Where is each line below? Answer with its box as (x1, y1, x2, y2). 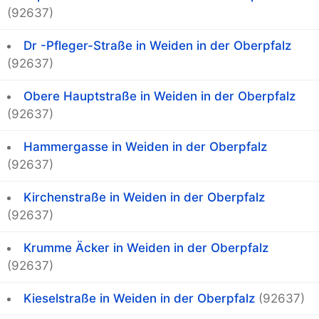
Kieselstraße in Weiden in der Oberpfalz (23, 291, 255, 306)
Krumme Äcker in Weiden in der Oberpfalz (23, 241, 268, 256)
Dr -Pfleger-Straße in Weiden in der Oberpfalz (23, 38, 291, 53)
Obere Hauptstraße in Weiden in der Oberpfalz (23, 89, 296, 104)
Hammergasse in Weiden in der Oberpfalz (23, 140, 267, 155)
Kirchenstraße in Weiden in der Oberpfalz (23, 190, 265, 205)
